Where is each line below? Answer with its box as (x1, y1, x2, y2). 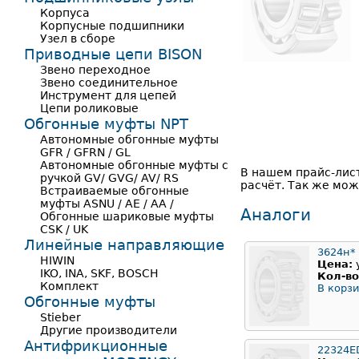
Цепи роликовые (40, 102, 139, 115)
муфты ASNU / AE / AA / (40, 197, 174, 210)
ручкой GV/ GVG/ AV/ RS (40, 171, 179, 184)
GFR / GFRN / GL (40, 146, 131, 159)
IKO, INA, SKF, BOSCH (40, 267, 159, 280)
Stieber (40, 311, 81, 324)
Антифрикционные (24, 337, 167, 354)
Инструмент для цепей (40, 89, 176, 102)
